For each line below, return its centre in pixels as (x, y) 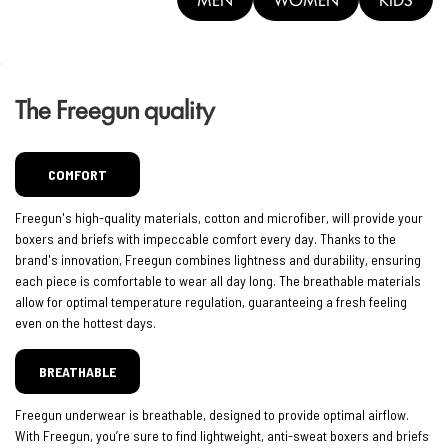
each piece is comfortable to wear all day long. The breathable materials (218, 281)
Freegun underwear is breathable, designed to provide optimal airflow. (212, 415)
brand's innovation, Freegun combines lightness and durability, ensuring (218, 260)
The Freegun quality (115, 108)
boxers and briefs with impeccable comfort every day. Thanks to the (205, 239)
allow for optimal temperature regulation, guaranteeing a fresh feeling (211, 302)
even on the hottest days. (85, 323)
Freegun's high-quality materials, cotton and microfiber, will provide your (219, 218)
